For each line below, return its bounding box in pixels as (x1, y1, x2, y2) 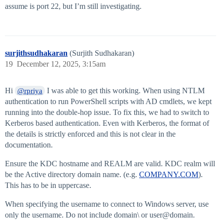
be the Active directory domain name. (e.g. (5, 170, 139, 179)
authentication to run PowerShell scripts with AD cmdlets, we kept (5, 97, 212, 106)
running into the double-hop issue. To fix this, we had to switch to (5, 108, 209, 117)
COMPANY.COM (139, 170, 198, 179)
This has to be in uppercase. (5, 181, 91, 190)
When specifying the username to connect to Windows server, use (5, 200, 209, 209)
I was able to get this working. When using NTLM (45, 86, 205, 95)
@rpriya (17, 87, 43, 95)
